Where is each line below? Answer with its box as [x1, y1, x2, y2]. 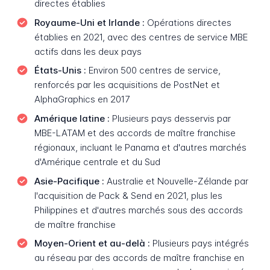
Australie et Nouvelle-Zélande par [104, 175, 248, 187]
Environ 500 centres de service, [86, 64, 221, 77]
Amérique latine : [34, 113, 110, 125]
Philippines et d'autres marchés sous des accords [34, 204, 243, 216]
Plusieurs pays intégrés [149, 237, 249, 250]
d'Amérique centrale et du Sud [34, 156, 160, 168]
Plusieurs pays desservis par [109, 113, 231, 125]
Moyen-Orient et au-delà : [34, 237, 150, 250]
